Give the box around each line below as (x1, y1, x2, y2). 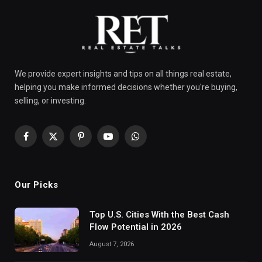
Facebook (25, 136, 61, 146)
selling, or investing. (15, 95, 86, 105)
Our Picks (15, 179, 58, 190)
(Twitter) (52, 149, 85, 158)
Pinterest (80, 136, 114, 146)
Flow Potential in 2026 (89, 221, 182, 232)
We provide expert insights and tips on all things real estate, (15, 68, 232, 78)
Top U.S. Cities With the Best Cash (89, 209, 229, 220)
